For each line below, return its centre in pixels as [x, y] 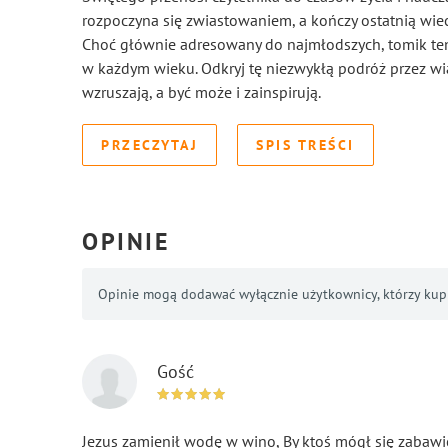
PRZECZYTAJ [149, 145]
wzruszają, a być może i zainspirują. [201, 92]
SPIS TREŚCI [305, 145]
